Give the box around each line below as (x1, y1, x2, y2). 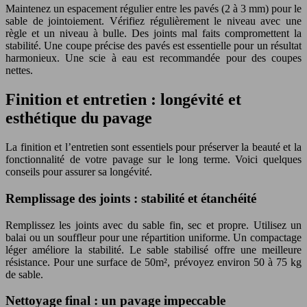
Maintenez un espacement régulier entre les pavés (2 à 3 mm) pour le (5, 3, 302, 15)
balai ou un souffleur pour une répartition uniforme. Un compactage (5, 231, 302, 243)
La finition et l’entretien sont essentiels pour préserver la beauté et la (5, 141, 302, 153)
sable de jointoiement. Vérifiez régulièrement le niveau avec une (5, 15, 302, 27)
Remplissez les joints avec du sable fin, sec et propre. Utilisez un (5, 219, 302, 231)
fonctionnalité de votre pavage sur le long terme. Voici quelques (5, 153, 302, 166)
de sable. (5, 268, 43, 280)
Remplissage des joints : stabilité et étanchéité (5, 191, 256, 206)
